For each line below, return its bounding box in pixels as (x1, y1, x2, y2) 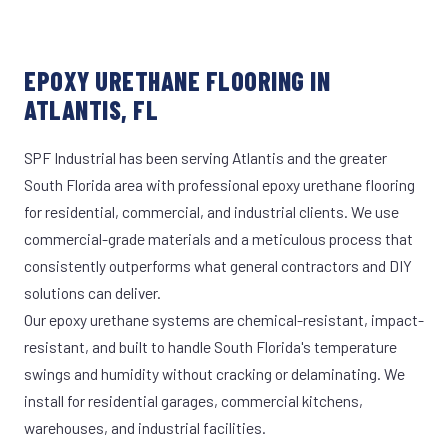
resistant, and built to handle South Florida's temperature (24, 337, 397, 356)
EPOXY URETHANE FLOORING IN (24, 65, 331, 96)
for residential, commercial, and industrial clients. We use (24, 202, 399, 221)
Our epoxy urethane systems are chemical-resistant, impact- (24, 310, 424, 329)
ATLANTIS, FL (24, 94, 159, 125)
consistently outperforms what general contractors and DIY (24, 256, 412, 275)
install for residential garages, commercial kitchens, (24, 391, 363, 410)
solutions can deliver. (24, 283, 161, 302)
